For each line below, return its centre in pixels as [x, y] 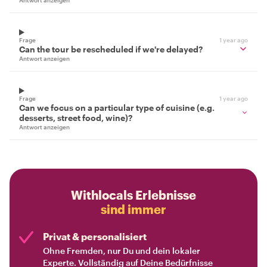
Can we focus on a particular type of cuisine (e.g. [117, 107]
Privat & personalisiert [95, 236]
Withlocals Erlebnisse [133, 195]
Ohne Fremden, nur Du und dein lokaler [122, 250]
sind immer [133, 209]
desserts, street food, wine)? [76, 117]
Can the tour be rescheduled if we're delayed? [111, 49]
